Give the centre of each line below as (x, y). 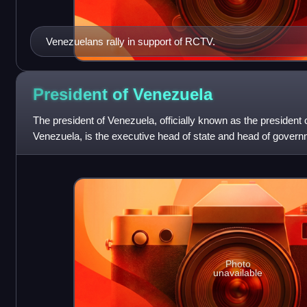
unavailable (238, 273)
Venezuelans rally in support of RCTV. (130, 41)
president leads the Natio (88, 151)
